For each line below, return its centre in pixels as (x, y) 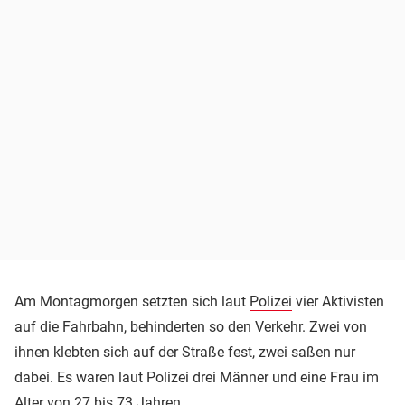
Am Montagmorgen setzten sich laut (132, 302)
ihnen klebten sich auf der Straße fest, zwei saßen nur (185, 353)
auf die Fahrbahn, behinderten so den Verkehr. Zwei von (191, 327)
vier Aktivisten (338, 302)
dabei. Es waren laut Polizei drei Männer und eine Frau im (197, 378)
